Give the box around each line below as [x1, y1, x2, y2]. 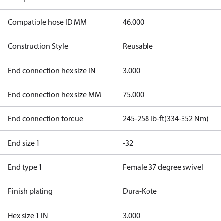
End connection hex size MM [8, 89, 101, 99]
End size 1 [8, 138, 40, 147]
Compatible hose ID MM [8, 17, 87, 27]
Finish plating [8, 186, 53, 196]
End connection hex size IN [8, 65, 96, 75]
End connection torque [8, 113, 83, 123]
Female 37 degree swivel [122, 162, 203, 172]
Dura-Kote [122, 186, 157, 196]
